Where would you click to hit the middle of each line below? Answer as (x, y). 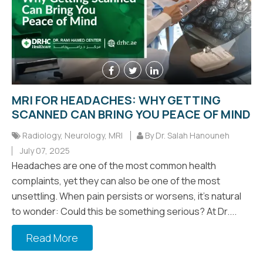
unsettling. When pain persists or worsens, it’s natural (127, 196)
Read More (52, 237)
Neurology (85, 135)
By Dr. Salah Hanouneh (186, 135)
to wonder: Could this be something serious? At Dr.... (124, 211)
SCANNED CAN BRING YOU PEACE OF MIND (131, 114)
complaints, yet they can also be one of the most (116, 181)
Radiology (41, 135)
